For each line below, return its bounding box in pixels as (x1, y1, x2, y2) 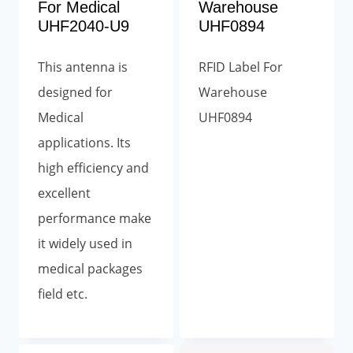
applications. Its (38, 133, 131, 151)
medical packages (38, 259, 143, 277)
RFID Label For (199, 58, 283, 76)
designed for (38, 83, 113, 101)
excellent (38, 184, 91, 202)
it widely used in (38, 234, 132, 252)
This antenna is (38, 58, 128, 76)
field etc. (38, 284, 87, 303)
